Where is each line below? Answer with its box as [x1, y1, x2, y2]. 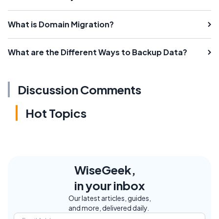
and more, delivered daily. [68, 203, 149, 212]
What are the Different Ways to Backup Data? [8, 46, 187, 57]
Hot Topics [25, 105, 87, 120]
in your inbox [74, 177, 145, 193]
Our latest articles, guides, [68, 193, 151, 202]
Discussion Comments [18, 82, 141, 97]
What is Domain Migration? [8, 19, 114, 29]
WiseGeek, [74, 162, 136, 177]
